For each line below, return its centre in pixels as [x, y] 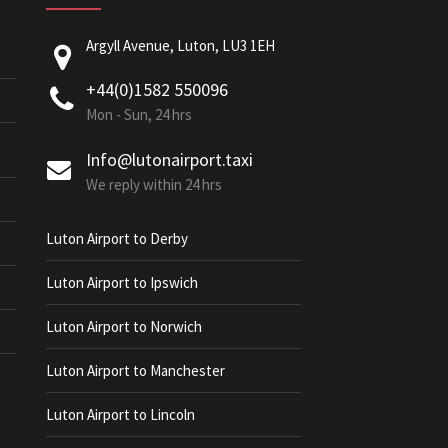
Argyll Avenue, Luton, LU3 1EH [180, 45]
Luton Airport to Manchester [135, 370]
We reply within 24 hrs [154, 184]
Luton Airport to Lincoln [120, 414]
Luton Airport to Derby [117, 238]
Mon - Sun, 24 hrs [139, 114]
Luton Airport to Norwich [124, 326]
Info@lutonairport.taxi [169, 159]
